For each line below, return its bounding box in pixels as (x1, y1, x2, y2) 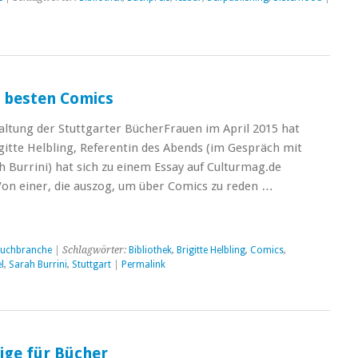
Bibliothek (128, 245, 172, 256)
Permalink (121, 259, 165, 270)
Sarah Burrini (8, 259, 67, 270)
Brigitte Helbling (176, 245, 245, 256)
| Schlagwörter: (51, 245, 129, 256)
